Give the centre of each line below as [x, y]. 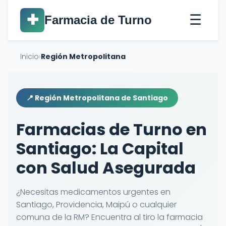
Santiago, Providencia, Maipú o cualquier [96, 205]
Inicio [30, 56]
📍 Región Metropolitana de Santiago [97, 98]
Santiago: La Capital [100, 149]
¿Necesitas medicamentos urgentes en [93, 192]
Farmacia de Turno [98, 20]
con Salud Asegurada [106, 168]
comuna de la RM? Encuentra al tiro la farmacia [109, 217]
